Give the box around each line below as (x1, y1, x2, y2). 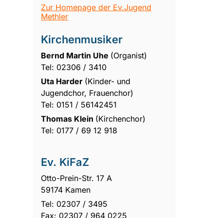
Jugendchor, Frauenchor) (41, 88, 134, 98)
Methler (41, 11, 69, 21)
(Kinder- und (85, 76, 131, 86)
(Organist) (110, 50, 147, 60)
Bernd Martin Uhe (41, 50, 111, 60)
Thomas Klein (41, 113, 96, 124)
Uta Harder (41, 76, 85, 86)
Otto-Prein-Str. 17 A (41, 173, 112, 183)
